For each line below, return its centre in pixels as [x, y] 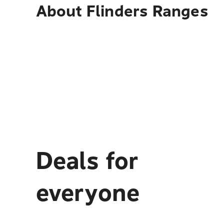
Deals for [87, 161]
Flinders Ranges [147, 11]
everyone [88, 193]
